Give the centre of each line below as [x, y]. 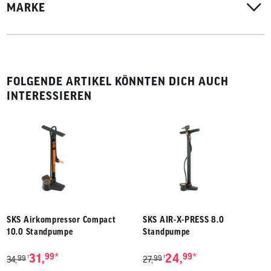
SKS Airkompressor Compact [61, 219]
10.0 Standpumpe [40, 231]
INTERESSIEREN [49, 95]
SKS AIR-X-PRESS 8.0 [184, 219]
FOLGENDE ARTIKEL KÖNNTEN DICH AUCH [118, 81]
